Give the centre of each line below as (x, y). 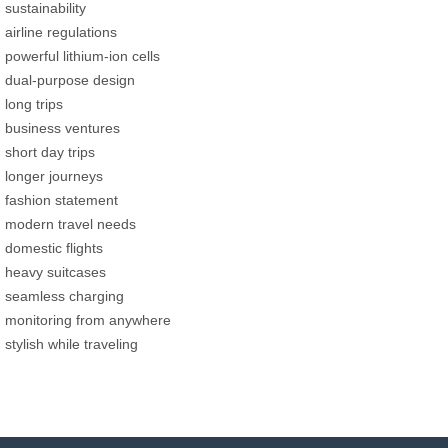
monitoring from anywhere (88, 319)
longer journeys (54, 175)
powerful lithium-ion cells (82, 55)
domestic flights (54, 247)
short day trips (50, 151)
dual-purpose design (70, 79)
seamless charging (64, 295)
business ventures (62, 127)
